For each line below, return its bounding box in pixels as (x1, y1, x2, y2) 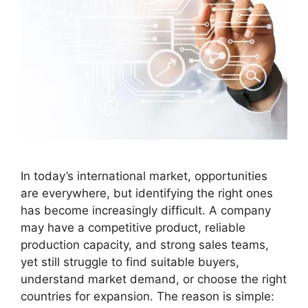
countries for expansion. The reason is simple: (21, 289, 274, 304)
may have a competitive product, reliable (21, 221, 245, 235)
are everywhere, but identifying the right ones (21, 186, 273, 201)
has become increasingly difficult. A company (21, 203, 271, 218)
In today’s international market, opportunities (21, 169, 267, 184)
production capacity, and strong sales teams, (21, 238, 269, 252)
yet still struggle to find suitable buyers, (21, 255, 239, 269)
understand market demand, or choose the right (21, 272, 287, 287)
